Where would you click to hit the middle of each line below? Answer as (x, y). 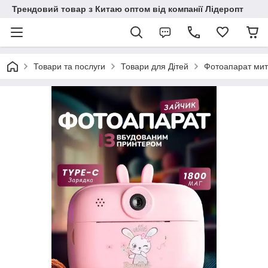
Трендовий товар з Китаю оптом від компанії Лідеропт (128, 9)
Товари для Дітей (155, 66)
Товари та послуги (69, 66)
